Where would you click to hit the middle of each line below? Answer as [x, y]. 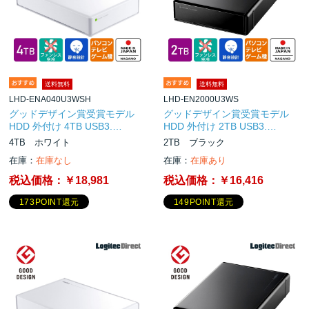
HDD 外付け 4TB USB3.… [66, 126]
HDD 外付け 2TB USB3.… [220, 126]
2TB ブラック [195, 142]
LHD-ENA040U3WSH [50, 99]
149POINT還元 [203, 202]
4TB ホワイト [40, 142]
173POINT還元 [49, 202]
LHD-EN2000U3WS [201, 99]
